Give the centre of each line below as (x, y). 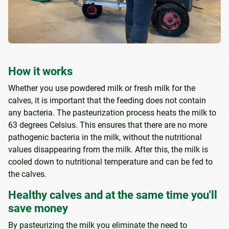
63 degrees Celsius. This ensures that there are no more (108, 125)
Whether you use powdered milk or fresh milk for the (102, 88)
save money (38, 209)
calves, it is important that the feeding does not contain (107, 101)
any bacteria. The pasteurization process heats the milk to (112, 113)
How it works (40, 72)
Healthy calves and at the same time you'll (113, 195)
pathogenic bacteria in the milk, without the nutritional (105, 138)
